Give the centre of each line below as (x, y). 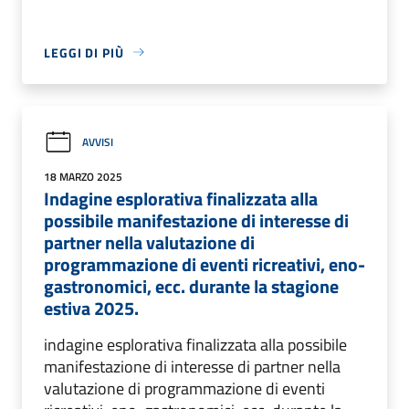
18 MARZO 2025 (83, 176)
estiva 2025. (91, 308)
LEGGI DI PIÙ (84, 52)
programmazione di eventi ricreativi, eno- (204, 264)
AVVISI (98, 142)
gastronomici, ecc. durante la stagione (191, 286)
